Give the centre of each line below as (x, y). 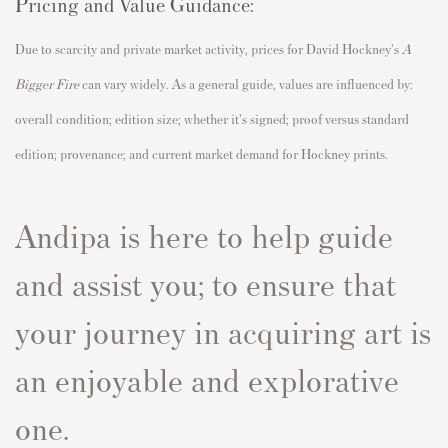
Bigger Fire (47, 84)
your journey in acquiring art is (223, 331)
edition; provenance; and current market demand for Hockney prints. (203, 154)
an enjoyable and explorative (207, 379)
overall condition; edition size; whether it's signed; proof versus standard (212, 119)
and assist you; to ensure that (205, 283)
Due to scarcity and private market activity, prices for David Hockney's (208, 49)
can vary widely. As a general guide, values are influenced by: (246, 84)
